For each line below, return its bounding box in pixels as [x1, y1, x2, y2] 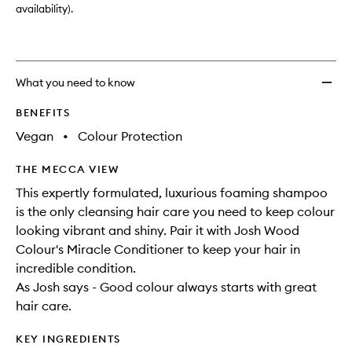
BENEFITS [16, 106, 70, 119]
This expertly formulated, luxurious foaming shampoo [16, 185, 328, 200]
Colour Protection [78, 128, 182, 144]
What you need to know [16, 75, 135, 90]
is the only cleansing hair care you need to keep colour [16, 203, 335, 219]
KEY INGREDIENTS [16, 332, 121, 345]
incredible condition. [16, 260, 136, 276]
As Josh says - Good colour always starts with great [16, 279, 317, 295]
